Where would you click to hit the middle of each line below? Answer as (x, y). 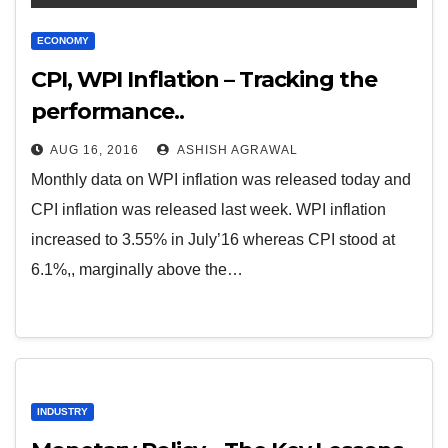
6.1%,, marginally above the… (137, 269)
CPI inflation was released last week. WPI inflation (208, 209)
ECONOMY (63, 40)
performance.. (107, 111)
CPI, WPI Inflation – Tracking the (204, 79)
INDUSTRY (62, 411)
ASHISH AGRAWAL (236, 150)
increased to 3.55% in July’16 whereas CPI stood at (213, 239)
